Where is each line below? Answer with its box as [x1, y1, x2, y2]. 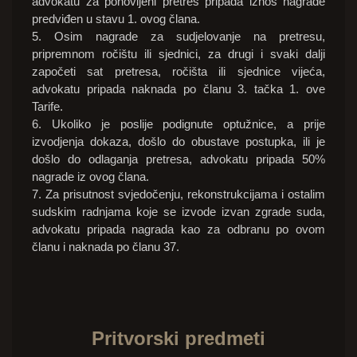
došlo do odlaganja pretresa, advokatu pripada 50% [32, 152, 325, 167]
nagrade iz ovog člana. [32, 170, 149, 184]
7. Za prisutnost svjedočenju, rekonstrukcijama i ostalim [32, 187, 325, 202]
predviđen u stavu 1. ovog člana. [32, 12, 200, 26]
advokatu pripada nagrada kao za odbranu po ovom [32, 222, 325, 237]
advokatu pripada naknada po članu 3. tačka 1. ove [32, 82, 325, 96]
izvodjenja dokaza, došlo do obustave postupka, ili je [32, 135, 325, 149]
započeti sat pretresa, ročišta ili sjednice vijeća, [32, 65, 325, 79]
